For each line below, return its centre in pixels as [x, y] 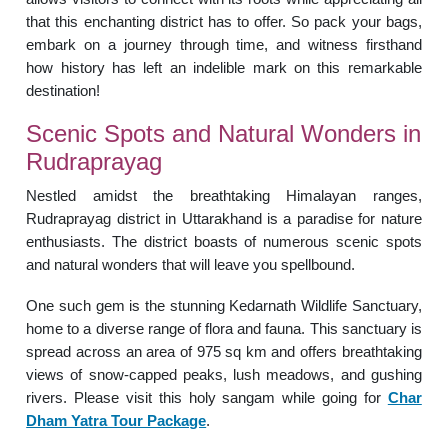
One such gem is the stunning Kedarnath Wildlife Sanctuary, [224, 305]
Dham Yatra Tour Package [116, 420]
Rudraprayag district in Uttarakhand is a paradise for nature [224, 218]
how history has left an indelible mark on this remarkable [224, 67]
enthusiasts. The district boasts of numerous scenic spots [224, 241]
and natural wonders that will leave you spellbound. [191, 264]
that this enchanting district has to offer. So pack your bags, [224, 21]
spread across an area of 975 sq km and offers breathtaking [224, 351]
